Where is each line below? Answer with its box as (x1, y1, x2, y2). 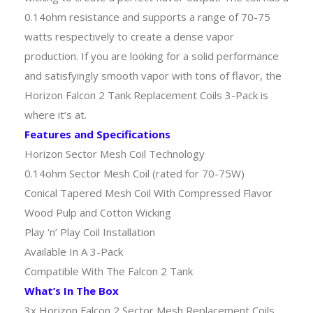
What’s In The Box (24, 283, 119, 298)
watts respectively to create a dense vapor (24, 29, 234, 43)
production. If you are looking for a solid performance (24, 48, 279, 63)
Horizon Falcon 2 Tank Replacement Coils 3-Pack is (24, 87, 268, 102)
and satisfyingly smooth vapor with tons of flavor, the (24, 68, 282, 82)
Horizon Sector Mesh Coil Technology (24, 146, 205, 161)
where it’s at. (24, 107, 87, 122)
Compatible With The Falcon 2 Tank (24, 263, 193, 278)
